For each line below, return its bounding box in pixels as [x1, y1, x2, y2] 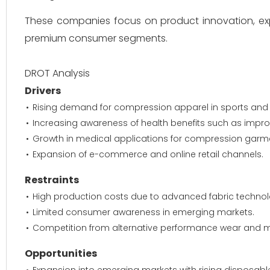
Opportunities [25, 246, 97, 260]
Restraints [25, 173, 79, 187]
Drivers [25, 84, 61, 98]
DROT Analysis [25, 66, 90, 80]
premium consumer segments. [25, 31, 168, 45]
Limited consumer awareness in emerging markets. [33, 206, 254, 218]
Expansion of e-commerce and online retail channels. [33, 148, 263, 160]
